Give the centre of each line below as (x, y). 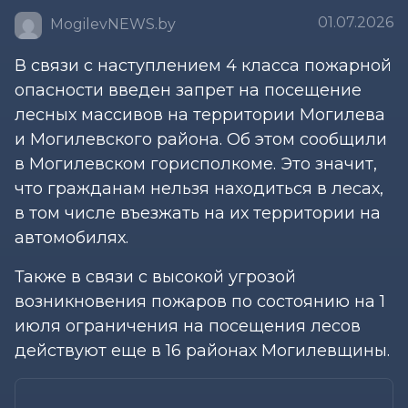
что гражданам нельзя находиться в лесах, (199, 188)
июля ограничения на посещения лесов (188, 326)
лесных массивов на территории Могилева (200, 114)
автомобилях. (71, 237)
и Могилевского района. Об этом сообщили (201, 139)
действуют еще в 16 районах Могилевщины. (202, 350)
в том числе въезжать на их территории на (198, 213)
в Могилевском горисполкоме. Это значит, (196, 163)
